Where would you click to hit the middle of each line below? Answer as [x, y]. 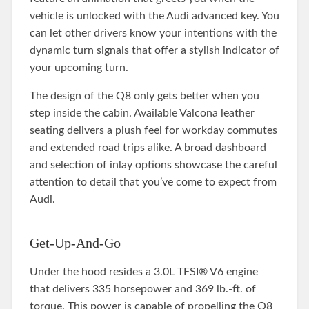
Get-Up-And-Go [75, 242]
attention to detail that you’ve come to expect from [153, 182]
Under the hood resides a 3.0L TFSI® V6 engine [143, 271]
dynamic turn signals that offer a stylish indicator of [154, 50]
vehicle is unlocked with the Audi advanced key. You [154, 16]
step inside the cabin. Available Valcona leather [142, 113]
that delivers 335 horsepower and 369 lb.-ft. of [142, 289]
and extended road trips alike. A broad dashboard [148, 147]
